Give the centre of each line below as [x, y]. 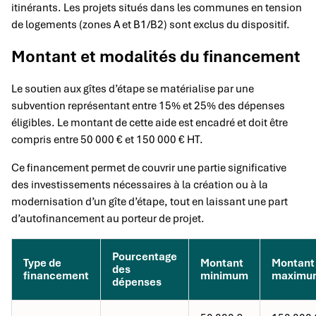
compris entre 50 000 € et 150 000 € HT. [107, 139]
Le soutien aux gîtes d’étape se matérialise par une [133, 89]
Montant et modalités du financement [156, 56]
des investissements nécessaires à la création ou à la [140, 184]
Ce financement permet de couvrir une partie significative [149, 168]
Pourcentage [145, 256]
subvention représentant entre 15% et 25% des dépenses [148, 105]
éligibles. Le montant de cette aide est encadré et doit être [150, 122]
